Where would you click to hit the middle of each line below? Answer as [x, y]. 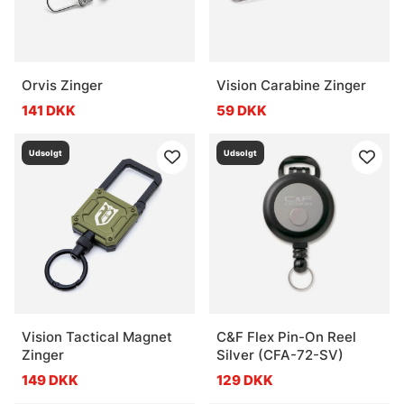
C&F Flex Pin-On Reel [286, 336]
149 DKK [50, 380]
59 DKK [242, 110]
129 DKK [245, 380]
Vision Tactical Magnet [97, 336]
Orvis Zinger [62, 85]
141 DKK [49, 110]
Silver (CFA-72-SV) [280, 354]
